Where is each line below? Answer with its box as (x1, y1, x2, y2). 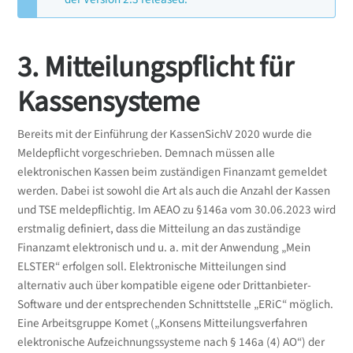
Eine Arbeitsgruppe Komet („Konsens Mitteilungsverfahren (17, 315, 307, 333)
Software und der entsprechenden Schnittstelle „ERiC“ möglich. (17, 296, 333, 314)
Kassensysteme (17, 81, 199, 124)
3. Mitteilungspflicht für (17, 46, 294, 89)
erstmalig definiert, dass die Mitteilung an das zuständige (17, 221, 301, 238)
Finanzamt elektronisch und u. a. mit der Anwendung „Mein (17, 240, 310, 257)
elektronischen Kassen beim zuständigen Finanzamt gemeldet (17, 164, 327, 181)
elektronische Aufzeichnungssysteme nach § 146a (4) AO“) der (17, 334, 325, 351)
